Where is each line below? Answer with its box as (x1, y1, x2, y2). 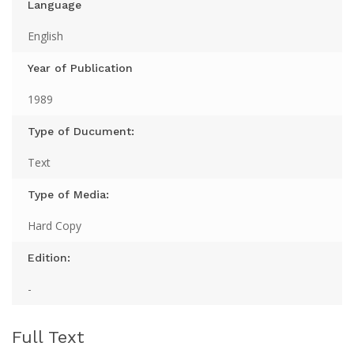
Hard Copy (28, 218, 81, 234)
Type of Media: (28, 188, 109, 201)
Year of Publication (28, 62, 133, 75)
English (28, 28, 63, 44)
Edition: (28, 251, 70, 265)
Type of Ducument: (28, 125, 134, 138)
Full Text (12, 327, 85, 348)
